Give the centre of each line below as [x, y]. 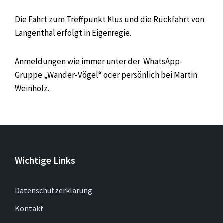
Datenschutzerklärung [54, 190]
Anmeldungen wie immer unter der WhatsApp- [99, 61]
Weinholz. [32, 88]
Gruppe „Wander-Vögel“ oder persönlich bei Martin [106, 74]
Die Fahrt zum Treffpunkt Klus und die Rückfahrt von [110, 19]
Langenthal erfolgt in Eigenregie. [73, 33]
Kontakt [29, 208]
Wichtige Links [45, 160]
